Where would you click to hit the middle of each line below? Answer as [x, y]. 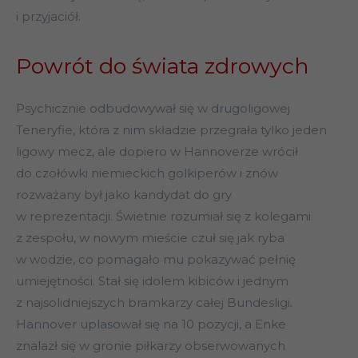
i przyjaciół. [48, 17]
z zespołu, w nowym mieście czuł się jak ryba [150, 238]
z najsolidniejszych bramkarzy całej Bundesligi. [154, 303]
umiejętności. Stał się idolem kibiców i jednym [152, 281]
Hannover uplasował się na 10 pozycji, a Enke [151, 324]
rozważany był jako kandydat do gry [124, 195]
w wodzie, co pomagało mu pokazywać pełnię [156, 260]
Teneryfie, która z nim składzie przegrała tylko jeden [171, 130]
